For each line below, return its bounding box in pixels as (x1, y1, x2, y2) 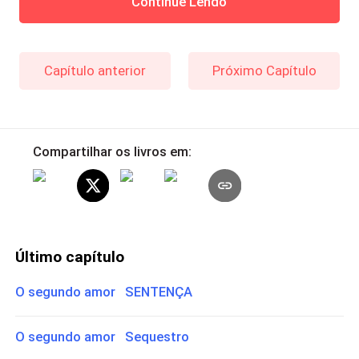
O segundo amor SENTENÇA (15, 283, 193, 300)
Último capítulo (15, 248, 125, 267)
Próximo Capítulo (212, 62, 317, 79)
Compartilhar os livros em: (32, 143, 192, 160)
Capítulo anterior (43, 62, 146, 79)
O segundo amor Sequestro (15, 328, 190, 345)
